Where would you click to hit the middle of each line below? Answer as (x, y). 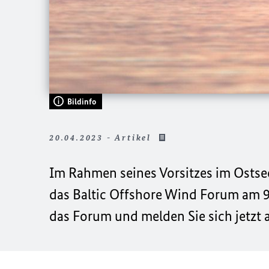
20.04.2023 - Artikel (102, 138)
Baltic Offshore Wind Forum (156, 194)
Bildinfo (82, 101)
